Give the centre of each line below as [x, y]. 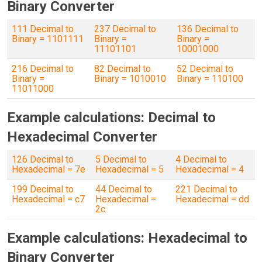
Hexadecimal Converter [82, 137]
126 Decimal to [43, 159]
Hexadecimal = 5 [130, 169]
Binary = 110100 [210, 79]
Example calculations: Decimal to [111, 118]
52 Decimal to [205, 69]
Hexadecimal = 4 [210, 169]
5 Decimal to [121, 159]
